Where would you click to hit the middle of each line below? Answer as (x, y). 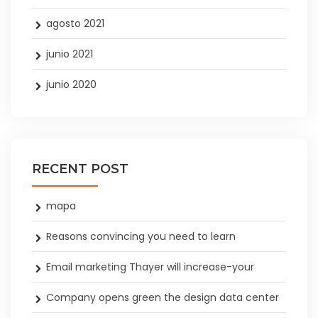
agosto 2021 (75, 24)
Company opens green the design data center (163, 298)
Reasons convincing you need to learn (141, 237)
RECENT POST (80, 169)
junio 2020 (71, 85)
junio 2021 (70, 54)
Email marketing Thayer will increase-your (150, 267)
